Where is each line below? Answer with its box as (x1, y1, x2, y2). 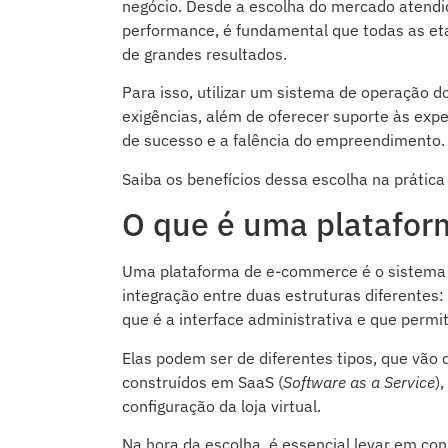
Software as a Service (283, 371, 435, 392)
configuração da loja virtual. (122, 395, 321, 416)
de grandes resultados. (122, 44, 287, 64)
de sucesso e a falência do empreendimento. (122, 130, 445, 151)
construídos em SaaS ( (122, 371, 283, 392)
